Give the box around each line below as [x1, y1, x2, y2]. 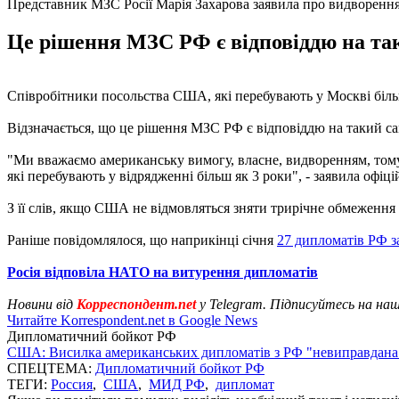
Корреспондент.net [77, 296, 196, 312]
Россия [51, 376, 93, 392]
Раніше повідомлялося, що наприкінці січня [7, 232, 277, 248]
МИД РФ [149, 376, 205, 392]
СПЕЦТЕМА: [7, 360, 95, 376]
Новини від [7, 296, 77, 312]
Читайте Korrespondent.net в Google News [7, 312, 257, 328]
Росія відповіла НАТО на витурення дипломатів [7, 264, 318, 280]
